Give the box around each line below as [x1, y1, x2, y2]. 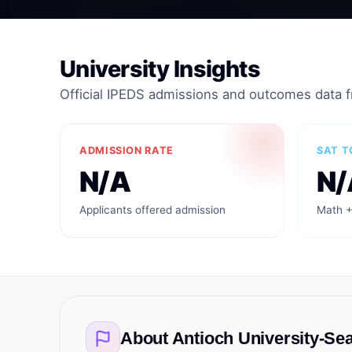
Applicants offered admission [79, 203, 225, 216]
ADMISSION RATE [79, 145, 174, 156]
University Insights [60, 55, 261, 82]
